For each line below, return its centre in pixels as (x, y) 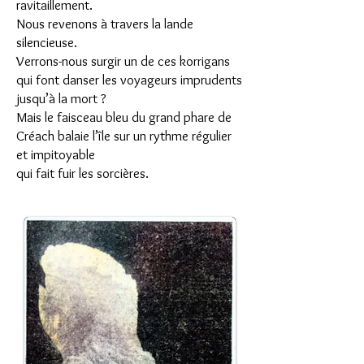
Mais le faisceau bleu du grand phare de (124, 117)
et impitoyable (56, 154)
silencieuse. (47, 42)
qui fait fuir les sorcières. (82, 173)
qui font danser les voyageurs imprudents (129, 80)
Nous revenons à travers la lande (105, 24)
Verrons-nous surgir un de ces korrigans (123, 61)
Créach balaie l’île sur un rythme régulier (124, 136)
